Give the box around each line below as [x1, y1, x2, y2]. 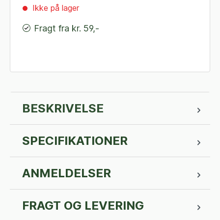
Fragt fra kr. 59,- [34, 23, 99, 33]
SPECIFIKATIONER [22, 134, 128, 148]
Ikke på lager [30, 3, 79, 13]
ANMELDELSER [22, 166, 111, 181]
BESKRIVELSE [22, 101, 104, 116]
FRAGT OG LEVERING [22, 198, 144, 213]
